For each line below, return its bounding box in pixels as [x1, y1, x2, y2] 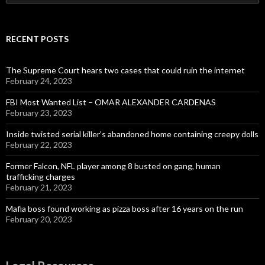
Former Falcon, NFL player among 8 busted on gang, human [6, 161, 221, 172]
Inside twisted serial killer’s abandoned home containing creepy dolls [6, 129, 258, 140]
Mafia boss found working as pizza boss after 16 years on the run [6, 203, 243, 214]
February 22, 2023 [6, 140, 72, 150]
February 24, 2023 [6, 76, 72, 86]
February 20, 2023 [6, 214, 72, 225]
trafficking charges [6, 172, 75, 182]
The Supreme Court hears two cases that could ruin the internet [6, 65, 245, 76]
